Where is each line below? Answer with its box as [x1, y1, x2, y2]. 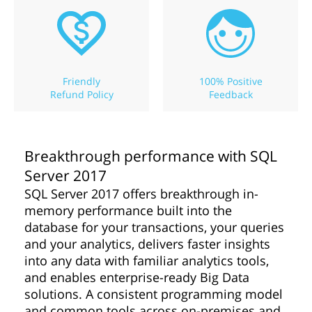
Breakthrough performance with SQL [24, 146, 277, 166]
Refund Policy [49, 88, 114, 101]
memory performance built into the [24, 202, 232, 219]
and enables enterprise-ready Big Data [24, 269, 249, 286]
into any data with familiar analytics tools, [24, 252, 269, 269]
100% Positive [198, 75, 263, 88]
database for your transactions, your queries [24, 219, 284, 235]
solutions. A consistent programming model [24, 286, 283, 302]
